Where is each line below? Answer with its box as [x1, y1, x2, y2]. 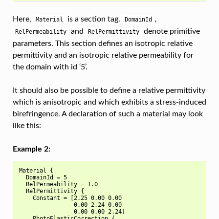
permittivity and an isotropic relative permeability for [12, 51, 194, 60]
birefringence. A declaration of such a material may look [12, 110, 203, 118]
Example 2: [12, 145, 50, 153]
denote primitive [141, 27, 200, 36]
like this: [12, 122, 41, 130]
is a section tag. [65, 15, 122, 23]
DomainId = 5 [19, 174, 67, 181]
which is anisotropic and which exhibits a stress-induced [12, 98, 206, 107]
